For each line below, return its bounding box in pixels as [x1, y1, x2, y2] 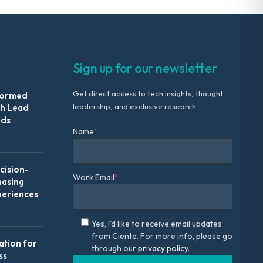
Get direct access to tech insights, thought [72, 89, 223, 99]
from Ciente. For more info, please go [91, 231, 232, 242]
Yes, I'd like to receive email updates [91, 218, 222, 230]
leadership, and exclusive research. [72, 102, 198, 112]
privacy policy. [137, 243, 190, 254]
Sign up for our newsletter [72, 60, 217, 77]
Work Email [72, 172, 114, 183]
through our [91, 243, 138, 254]
